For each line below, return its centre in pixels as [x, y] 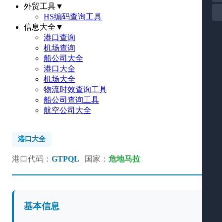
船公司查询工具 [71, 100]
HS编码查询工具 [73, 17]
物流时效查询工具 [75, 89]
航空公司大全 [67, 110]
